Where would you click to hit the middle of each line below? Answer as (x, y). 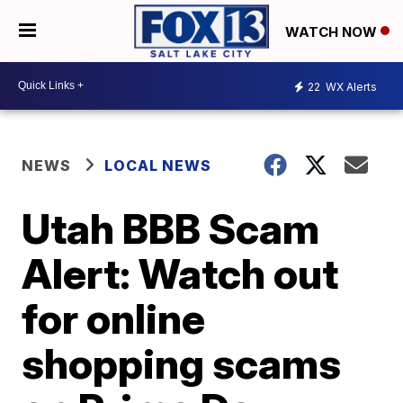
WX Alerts (350, 87)
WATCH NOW (333, 31)
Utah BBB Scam (171, 228)
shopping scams (182, 363)
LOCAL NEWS (158, 165)
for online (114, 318)
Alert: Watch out (180, 273)
